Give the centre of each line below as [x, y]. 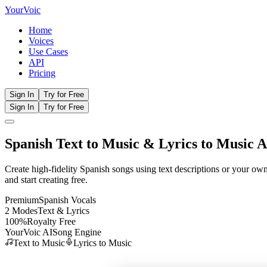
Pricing [42, 73]
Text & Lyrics [63, 210]
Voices [41, 41]
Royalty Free [51, 221]
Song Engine [77, 232]
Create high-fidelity [42, 169]
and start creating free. [46, 179]
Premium [22, 200]
